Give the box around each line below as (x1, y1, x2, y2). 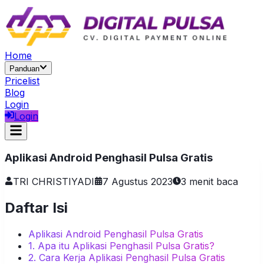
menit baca (186, 176, 238, 188)
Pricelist (5, 74, 39, 87)
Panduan (9, 64, 39, 73)
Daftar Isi (5, 199, 68, 216)
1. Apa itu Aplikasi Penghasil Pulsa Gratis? (28, 239, 214, 252)
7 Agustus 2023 (103, 176, 173, 188)
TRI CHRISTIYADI (13, 176, 94, 188)
